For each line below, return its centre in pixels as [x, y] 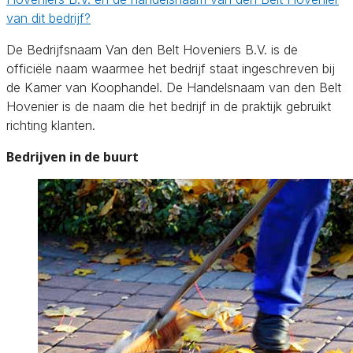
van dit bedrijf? [48, 18]
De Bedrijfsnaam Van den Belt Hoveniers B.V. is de [152, 49]
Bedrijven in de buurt [72, 156]
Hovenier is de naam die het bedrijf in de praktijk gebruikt [169, 106]
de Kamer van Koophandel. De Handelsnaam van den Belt [174, 87]
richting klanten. [51, 125]
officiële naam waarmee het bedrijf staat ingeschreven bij [171, 68]
